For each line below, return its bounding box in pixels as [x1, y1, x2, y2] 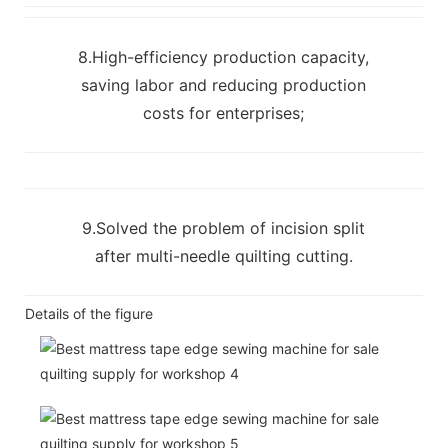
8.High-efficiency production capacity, [78, 46, 370, 67]
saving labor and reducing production [81, 74, 367, 95]
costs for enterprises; [143, 102, 305, 123]
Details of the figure [25, 304, 153, 322]
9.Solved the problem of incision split [82, 217, 366, 238]
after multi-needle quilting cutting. [94, 245, 353, 266]
